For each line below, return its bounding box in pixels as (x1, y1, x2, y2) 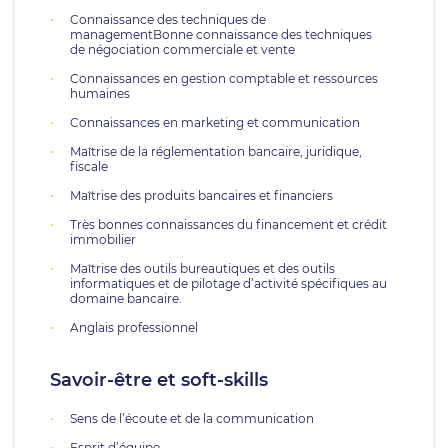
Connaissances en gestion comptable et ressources (70, 71, 378, 86)
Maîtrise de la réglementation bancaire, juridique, (70, 144, 362, 159)
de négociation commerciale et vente (70, 42, 295, 57)
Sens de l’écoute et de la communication (70, 411, 317, 426)
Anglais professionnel (70, 320, 198, 335)
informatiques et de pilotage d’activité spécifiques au (70, 276, 387, 291)
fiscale (70, 159, 111, 174)
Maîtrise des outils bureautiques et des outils (70, 261, 335, 276)
